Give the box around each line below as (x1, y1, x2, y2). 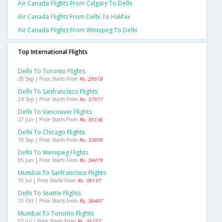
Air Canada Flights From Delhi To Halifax (18, 12, 130, 21)
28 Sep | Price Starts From (18, 75, 79, 83)
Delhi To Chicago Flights (18, 128, 85, 137)
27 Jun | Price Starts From (18, 116, 79, 123)
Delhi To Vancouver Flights (18, 108, 92, 116)
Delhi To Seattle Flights (18, 189, 81, 198)
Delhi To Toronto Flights (18, 67, 85, 76)
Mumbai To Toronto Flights (18, 209, 94, 218)
